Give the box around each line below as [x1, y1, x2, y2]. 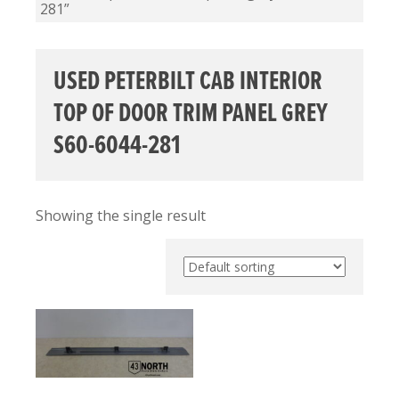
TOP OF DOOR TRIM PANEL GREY [53, 97, 328, 133]
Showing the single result [36, 206, 206, 226]
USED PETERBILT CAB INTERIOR [53, 65, 322, 101]
